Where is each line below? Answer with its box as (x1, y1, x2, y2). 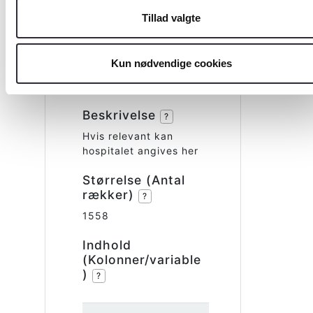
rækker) (82, 187, 138, 202)
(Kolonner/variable (82, 252, 201, 267)
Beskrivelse (82, 107, 160, 122)
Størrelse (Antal (82, 172, 185, 187)
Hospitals (80, 27, 197, 57)
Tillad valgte (142, 11, 201, 24)
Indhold (82, 237, 131, 252)
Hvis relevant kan (82, 129, 173, 142)
